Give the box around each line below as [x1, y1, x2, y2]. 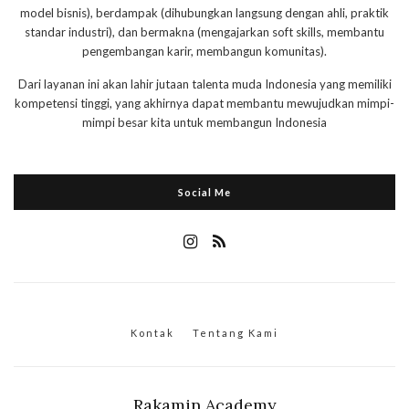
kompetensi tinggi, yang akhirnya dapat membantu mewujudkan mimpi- [15, 96, 394, 111]
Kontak [131, 327, 174, 340]
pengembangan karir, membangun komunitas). [82, 44, 327, 59]
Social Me [178, 186, 231, 199]
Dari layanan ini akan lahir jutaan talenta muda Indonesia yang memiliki [17, 77, 392, 92]
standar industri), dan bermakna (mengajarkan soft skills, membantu [25, 25, 384, 40]
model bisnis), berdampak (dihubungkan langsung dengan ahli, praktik [20, 5, 389, 21]
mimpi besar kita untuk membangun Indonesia [82, 115, 327, 131]
